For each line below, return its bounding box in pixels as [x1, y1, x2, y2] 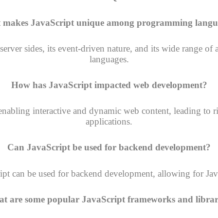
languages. [89, 54, 129, 64]
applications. [86, 116, 132, 127]
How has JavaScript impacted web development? [11, 80, 207, 91]
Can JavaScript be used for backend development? [7, 142, 211, 153]
